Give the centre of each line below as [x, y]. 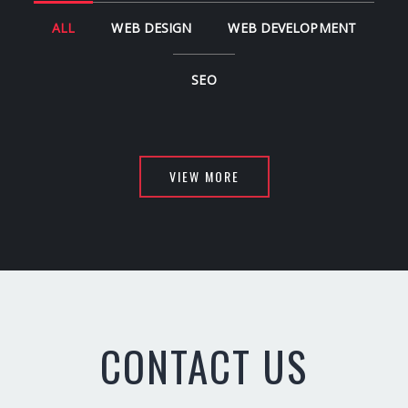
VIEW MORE [204, 176]
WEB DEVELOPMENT [292, 28]
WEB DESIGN [152, 28]
